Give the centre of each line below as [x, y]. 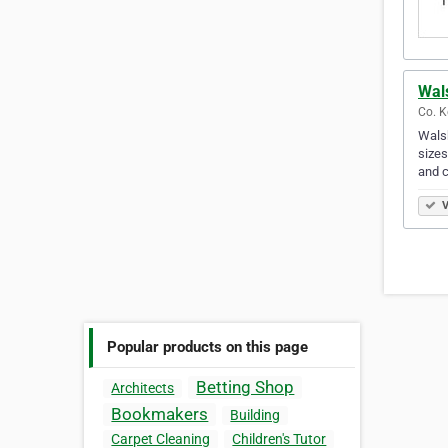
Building [255, 415]
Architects [143, 388]
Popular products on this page [208, 346]
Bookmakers [160, 414]
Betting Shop [245, 387]
